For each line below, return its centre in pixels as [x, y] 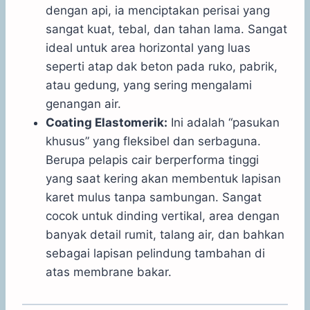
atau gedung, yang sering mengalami [149, 85]
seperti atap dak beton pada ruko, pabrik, [162, 66]
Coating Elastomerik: [107, 122]
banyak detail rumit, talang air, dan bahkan [165, 234]
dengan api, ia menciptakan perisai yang [158, 10]
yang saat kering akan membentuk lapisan [163, 178]
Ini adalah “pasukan [224, 122]
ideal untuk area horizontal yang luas [148, 47]
